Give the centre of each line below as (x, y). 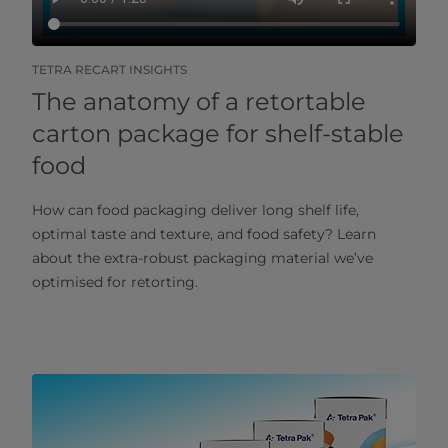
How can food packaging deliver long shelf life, (195, 209)
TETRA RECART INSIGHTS (109, 69)
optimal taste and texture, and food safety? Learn (204, 233)
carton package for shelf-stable (218, 133)
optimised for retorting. (115, 281)
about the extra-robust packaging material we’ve (202, 257)
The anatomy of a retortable (199, 101)
